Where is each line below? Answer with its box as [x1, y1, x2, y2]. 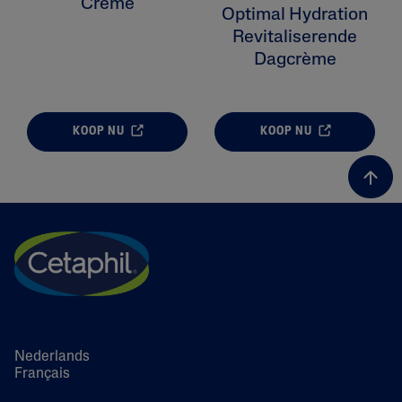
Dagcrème [253, 51, 336, 70]
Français [14, 367, 70, 382]
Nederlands [14, 350, 90, 365]
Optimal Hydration [222, 6, 368, 25]
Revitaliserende [232, 29, 357, 48]
